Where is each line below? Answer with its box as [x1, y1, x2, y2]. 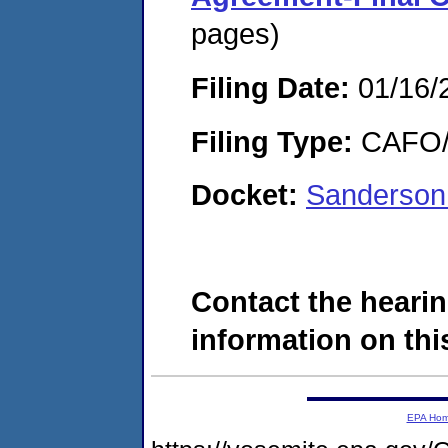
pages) [191, 17, 280, 51]
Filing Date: [191, 70, 350, 104]
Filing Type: [191, 124, 353, 158]
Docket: [191, 178, 306, 212]
